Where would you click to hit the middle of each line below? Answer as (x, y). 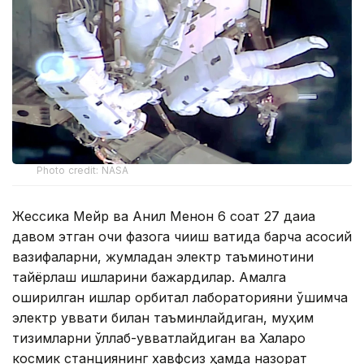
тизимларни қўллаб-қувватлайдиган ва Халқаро (159, 338)
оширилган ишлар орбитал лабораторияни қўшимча (180, 298)
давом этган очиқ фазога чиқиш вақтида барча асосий (182, 237)
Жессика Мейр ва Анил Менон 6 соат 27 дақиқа (164, 217)
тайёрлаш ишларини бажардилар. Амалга (149, 277)
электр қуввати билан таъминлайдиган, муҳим (163, 318)
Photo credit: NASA (83, 171)
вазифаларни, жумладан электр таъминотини (163, 257)
